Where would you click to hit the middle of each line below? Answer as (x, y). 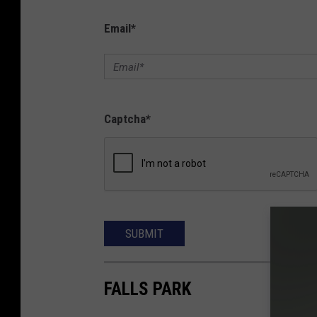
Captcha (125, 119)
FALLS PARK (148, 288)
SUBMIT (144, 233)
